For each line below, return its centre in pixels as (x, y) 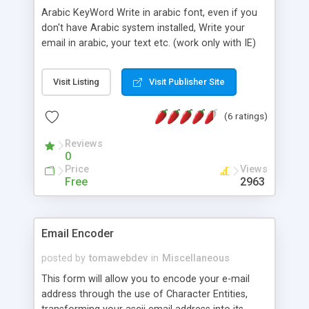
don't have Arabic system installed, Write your (143, 28)
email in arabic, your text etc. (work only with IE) (149, 43)
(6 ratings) (246, 116)
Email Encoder (78, 233)
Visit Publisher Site (187, 81)
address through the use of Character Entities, (144, 294)
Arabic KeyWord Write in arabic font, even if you (149, 12)
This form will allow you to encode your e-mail (146, 279)
